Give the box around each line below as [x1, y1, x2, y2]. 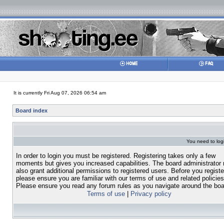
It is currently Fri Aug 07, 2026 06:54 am [13, 90, 106, 95]
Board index [15, 107, 47, 113]
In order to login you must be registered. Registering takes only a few [16, 152, 215, 159]
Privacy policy [130, 190, 171, 197]
